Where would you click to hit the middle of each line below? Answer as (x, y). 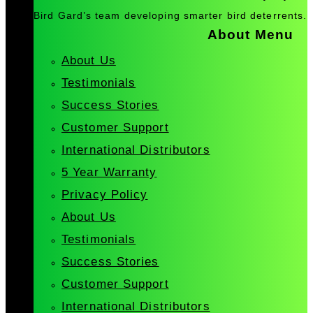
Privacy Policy (105, 195)
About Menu (250, 35)
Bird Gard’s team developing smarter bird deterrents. (170, 15)
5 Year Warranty (109, 173)
